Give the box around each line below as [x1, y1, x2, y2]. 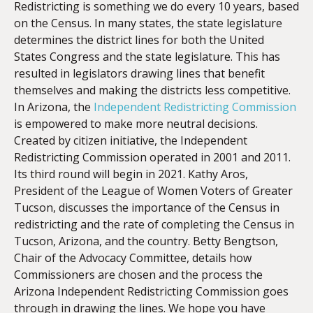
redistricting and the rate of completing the [14, 217, 243, 232]
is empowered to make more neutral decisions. [14, 116, 258, 131]
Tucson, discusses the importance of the [14, 200, 228, 215]
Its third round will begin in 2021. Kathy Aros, [14, 166, 248, 182]
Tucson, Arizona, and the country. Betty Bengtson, [14, 233, 278, 249]
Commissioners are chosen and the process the [14, 267, 263, 282]
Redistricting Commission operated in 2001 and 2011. [14, 150, 291, 165]
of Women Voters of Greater [140, 183, 293, 198]
